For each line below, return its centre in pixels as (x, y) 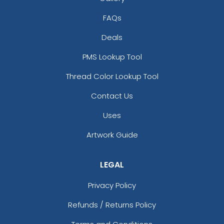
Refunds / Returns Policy (112, 204)
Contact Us (112, 95)
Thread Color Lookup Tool (112, 76)
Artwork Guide (112, 134)
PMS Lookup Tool (112, 56)
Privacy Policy (112, 185)
